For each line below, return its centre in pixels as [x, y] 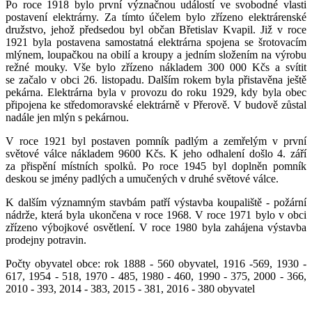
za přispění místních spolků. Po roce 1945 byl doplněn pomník [156, 166]
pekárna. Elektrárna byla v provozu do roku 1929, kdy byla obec [156, 92]
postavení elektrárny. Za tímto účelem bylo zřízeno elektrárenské [156, 17]
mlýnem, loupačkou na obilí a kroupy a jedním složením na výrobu [156, 54]
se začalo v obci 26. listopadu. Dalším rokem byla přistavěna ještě [156, 79]
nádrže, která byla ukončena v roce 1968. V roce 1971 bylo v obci [156, 214]
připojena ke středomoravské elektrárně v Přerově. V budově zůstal [156, 104]
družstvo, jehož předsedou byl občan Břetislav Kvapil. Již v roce [156, 29]
